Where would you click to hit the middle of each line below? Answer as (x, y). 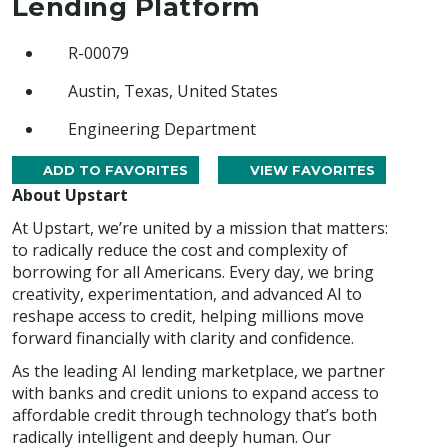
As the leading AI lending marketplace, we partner (198, 371)
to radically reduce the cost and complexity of (180, 250)
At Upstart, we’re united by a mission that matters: (200, 228)
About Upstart (70, 195)
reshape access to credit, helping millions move (188, 316)
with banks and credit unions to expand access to (195, 393)
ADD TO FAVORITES (116, 170)
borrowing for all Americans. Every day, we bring (193, 272)
